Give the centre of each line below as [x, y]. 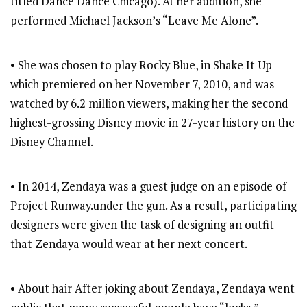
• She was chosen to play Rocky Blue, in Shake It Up [141, 65]
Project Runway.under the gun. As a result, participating [153, 206]
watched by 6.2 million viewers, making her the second [149, 104]
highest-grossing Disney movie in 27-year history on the [152, 123]
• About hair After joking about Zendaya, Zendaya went [152, 289]
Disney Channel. [52, 142]
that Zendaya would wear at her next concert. [129, 244]
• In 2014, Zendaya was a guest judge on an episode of [148, 187]
